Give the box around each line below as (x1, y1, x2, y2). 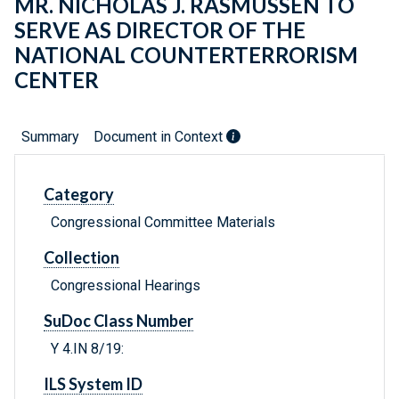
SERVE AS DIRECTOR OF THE (14, 17, 305, 44)
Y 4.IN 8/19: (51, 340, 124, 358)
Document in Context (94, 128, 226, 146)
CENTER (14, 67, 99, 94)
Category (44, 184, 114, 205)
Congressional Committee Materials (51, 214, 275, 232)
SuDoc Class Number (44, 311, 193, 331)
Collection (44, 248, 119, 268)
